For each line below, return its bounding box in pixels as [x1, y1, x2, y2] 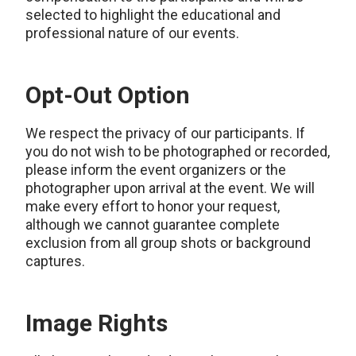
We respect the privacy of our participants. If [25, 125, 305, 141]
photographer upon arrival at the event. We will [25, 180, 315, 196]
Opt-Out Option [25, 81, 190, 109]
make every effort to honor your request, [25, 198, 280, 215]
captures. [25, 253, 85, 269]
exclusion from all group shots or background [25, 234, 311, 251]
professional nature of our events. [25, 25, 239, 41]
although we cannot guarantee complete [25, 216, 280, 233]
